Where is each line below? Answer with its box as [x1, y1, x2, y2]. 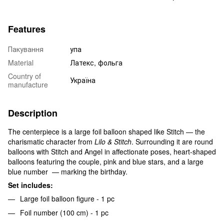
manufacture [8, 79, 48, 89]
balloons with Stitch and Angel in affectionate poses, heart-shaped [8, 146, 216, 156]
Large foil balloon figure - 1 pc [20, 193, 114, 203]
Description [8, 106, 57, 119]
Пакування [8, 43, 43, 54]
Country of [8, 70, 41, 81]
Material [8, 57, 33, 67]
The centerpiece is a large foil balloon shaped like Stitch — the [8, 126, 205, 136]
